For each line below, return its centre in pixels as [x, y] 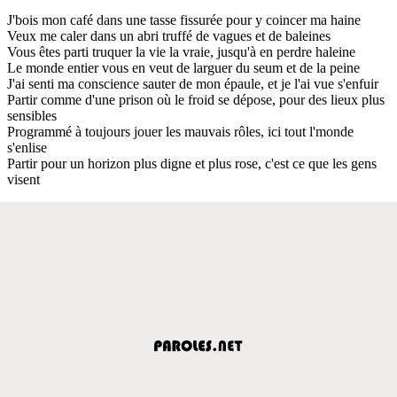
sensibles [32, 115]
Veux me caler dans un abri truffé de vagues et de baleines [169, 35]
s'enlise [27, 147]
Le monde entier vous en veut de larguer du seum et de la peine [183, 67]
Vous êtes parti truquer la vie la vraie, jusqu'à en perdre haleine [181, 51]
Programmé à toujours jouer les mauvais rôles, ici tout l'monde [180, 131]
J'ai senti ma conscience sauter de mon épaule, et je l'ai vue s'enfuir [193, 83]
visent [23, 179]
